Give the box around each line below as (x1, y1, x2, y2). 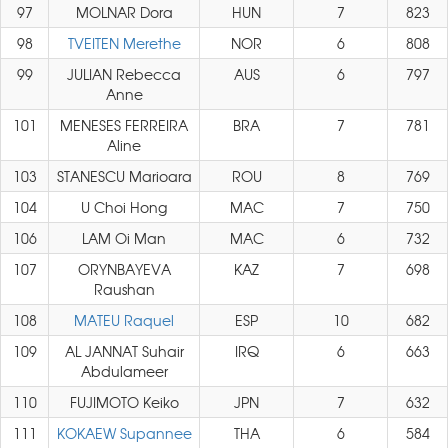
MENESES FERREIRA (60, 115, 188, 135)
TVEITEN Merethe (67, 33, 181, 53)
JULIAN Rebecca (67, 64, 181, 84)
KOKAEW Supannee (56, 423, 192, 443)
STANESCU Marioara (56, 166, 192, 186)
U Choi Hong (81, 197, 167, 217)
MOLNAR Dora (75, 2, 173, 22)
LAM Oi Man (82, 228, 166, 248)
